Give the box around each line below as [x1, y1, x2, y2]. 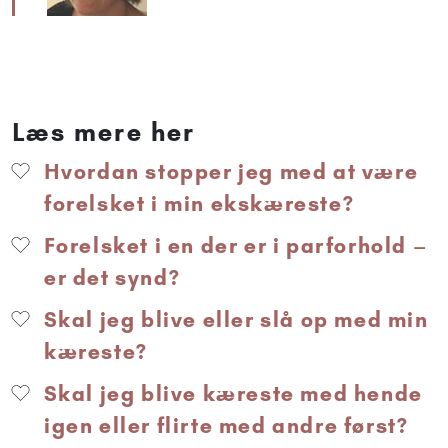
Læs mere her [12, 116, 196, 147]
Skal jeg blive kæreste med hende [38, 380, 423, 406]
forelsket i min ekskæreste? [44, 190, 355, 216]
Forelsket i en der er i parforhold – [38, 232, 428, 258]
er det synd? [44, 264, 181, 290]
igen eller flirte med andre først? [44, 412, 409, 438]
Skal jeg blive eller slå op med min [38, 306, 429, 332]
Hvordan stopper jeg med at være [38, 158, 419, 184]
